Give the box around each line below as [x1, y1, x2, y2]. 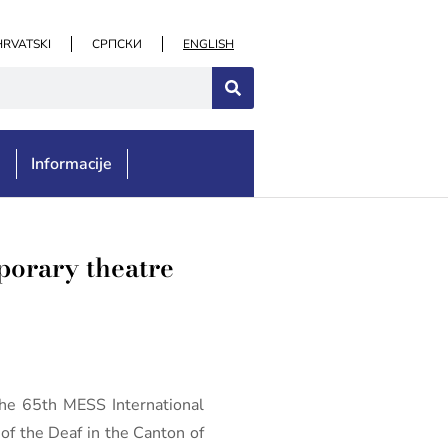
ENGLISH [183, 36, 234, 52]
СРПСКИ [92, 36, 142, 52]
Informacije [31, 153, 113, 175]
